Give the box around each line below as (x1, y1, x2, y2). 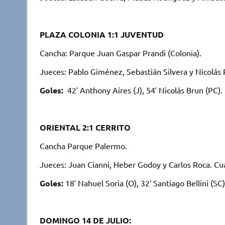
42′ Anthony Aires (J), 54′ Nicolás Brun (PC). (63, 84, 222, 95)
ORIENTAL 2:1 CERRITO (39, 122, 131, 133)
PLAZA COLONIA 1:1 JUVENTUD (39, 29, 164, 40)
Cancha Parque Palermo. (39, 140, 127, 151)
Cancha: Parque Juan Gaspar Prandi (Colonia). (39, 47, 201, 58)
